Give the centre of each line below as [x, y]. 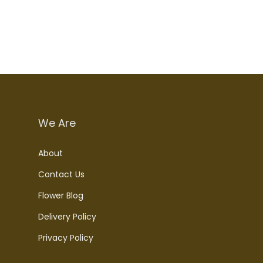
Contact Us [61, 175]
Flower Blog [61, 196]
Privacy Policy [66, 238]
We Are [57, 123]
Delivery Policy [67, 217]
